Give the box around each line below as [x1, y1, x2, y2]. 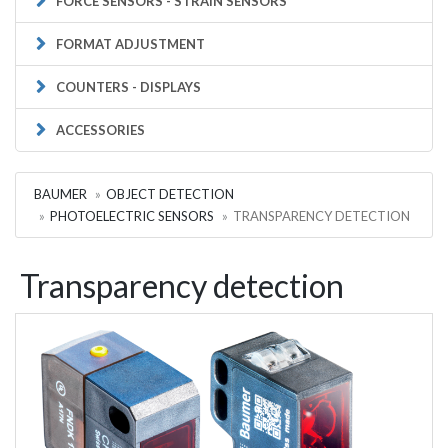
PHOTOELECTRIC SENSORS [50, 207, 214, 224]
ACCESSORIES [56, 121, 145, 138]
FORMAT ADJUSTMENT [56, 35, 205, 52]
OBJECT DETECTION [106, 185, 234, 202]
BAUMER [34, 185, 87, 202]
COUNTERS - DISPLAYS [56, 78, 201, 95]
